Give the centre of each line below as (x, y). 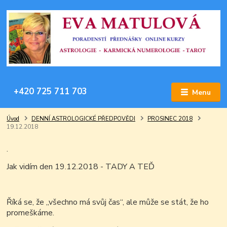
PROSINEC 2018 (170, 119)
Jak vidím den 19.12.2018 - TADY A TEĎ (81, 167)
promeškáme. (31, 213)
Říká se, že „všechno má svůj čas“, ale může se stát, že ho (108, 202)
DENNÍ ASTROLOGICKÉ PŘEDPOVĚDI (83, 119)
